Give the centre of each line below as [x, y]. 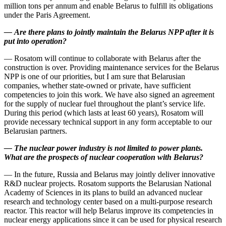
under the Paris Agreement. [47, 15]
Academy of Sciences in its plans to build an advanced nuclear [103, 193]
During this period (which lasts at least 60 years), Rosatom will [104, 113]
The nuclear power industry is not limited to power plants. [108, 148]
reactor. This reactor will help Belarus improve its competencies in [109, 211]
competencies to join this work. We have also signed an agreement [109, 95]
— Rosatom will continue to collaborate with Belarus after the [102, 59]
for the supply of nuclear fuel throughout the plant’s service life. [105, 104]
